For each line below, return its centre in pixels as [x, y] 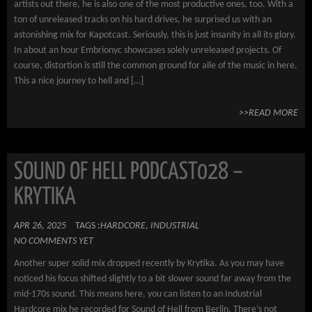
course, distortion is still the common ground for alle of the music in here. [156, 66]
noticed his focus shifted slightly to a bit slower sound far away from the [153, 279]
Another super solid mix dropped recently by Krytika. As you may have [149, 264]
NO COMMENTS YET [54, 241]
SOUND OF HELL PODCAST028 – [128, 172]
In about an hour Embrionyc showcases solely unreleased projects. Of [148, 50]
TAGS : [88, 226]
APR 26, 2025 [40, 226]
